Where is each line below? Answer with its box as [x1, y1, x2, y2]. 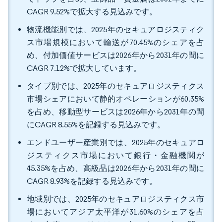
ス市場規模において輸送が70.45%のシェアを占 [27, 38, 204, 47]
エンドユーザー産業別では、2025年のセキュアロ [27, 138, 204, 147]
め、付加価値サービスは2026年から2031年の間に [27, 51, 204, 60]
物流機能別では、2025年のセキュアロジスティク [27, 25, 204, 34]
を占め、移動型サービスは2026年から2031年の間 [27, 107, 204, 116]
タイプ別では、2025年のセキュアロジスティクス [27, 81, 204, 91]
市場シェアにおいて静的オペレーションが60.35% [27, 94, 204, 104]
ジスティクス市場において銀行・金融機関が [27, 151, 204, 160]
